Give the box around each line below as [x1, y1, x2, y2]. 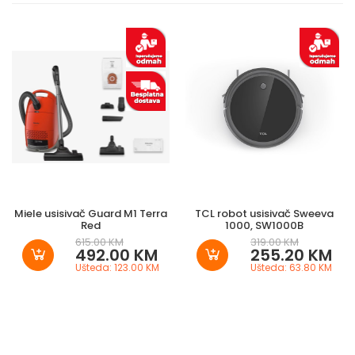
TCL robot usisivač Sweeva [195, 206, 334, 222]
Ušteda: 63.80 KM [250, 261, 332, 275]
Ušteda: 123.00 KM [74, 261, 159, 275]
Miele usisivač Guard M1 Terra [14, 206, 167, 222]
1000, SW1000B [225, 218, 303, 234]
